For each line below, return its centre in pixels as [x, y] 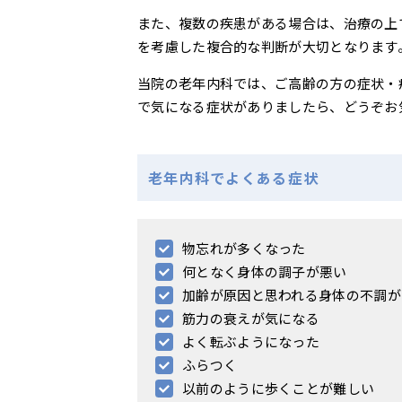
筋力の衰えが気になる [251, 318]
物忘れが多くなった [244, 248]
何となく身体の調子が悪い [265, 271]
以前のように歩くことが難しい [279, 388]
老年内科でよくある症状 [234, 177]
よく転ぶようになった [251, 341]
